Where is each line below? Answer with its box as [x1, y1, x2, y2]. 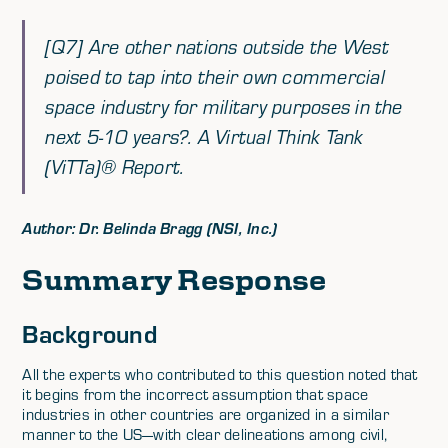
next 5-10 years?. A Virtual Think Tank [45, 124, 364, 149]
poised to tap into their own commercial [45, 64, 385, 89]
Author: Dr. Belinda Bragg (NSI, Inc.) [22, 218, 278, 238]
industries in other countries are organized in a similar [22, 404, 389, 424]
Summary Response [22, 260, 327, 296]
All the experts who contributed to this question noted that [22, 364, 418, 384]
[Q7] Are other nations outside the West [45, 34, 389, 59]
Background [22, 316, 157, 349]
